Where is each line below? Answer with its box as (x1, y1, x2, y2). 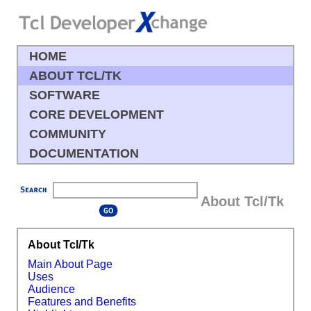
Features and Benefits (28, 295, 137, 308)
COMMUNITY (29, 127, 106, 141)
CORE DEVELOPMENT (29, 108, 164, 121)
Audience (28, 283, 76, 295)
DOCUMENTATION (29, 146, 139, 160)
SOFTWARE (29, 88, 100, 102)
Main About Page (28, 258, 113, 270)
